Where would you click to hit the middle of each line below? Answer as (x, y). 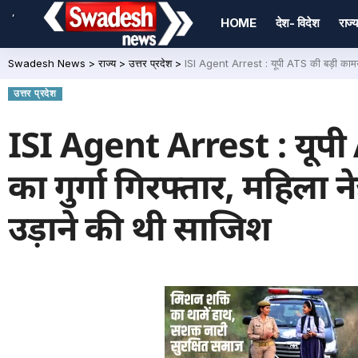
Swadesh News (47, 63)
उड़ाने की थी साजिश (139, 232)
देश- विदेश (297, 23)
